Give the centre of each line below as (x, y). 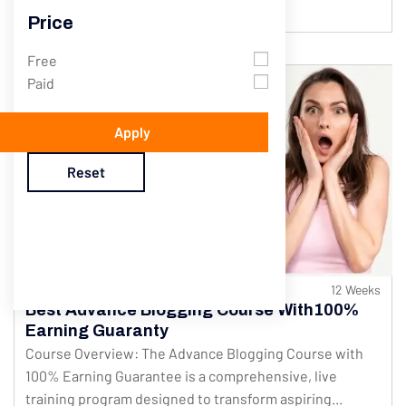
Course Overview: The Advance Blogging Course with (194, 353)
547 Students (62, 290)
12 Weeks (356, 290)
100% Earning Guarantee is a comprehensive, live (181, 376)
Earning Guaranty (97, 331)
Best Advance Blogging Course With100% (192, 310)
